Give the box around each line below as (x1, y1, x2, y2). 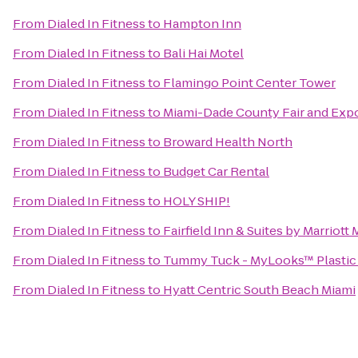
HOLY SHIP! (163, 193, 230, 209)
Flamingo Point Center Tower (163, 74, 336, 91)
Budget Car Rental (163, 163, 269, 180)
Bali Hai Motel (163, 45, 244, 62)
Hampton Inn (163, 15, 241, 32)
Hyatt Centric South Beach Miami (163, 281, 356, 298)
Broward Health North (163, 133, 292, 150)
